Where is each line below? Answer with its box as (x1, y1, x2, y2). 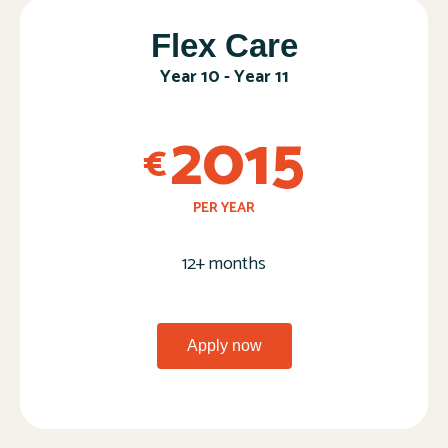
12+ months (182, 249, 266, 280)
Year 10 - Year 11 (159, 62, 289, 93)
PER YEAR (193, 197, 255, 221)
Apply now (186, 337, 262, 355)
